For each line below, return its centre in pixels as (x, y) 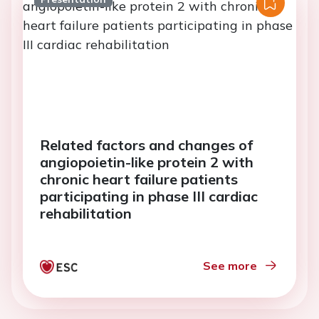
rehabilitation (86, 213)
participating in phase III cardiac (149, 196)
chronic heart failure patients (139, 179)
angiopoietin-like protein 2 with (147, 162)
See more (230, 266)
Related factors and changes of (146, 145)
